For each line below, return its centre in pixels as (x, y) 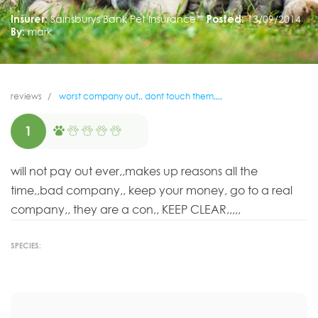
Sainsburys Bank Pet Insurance (123, 18)
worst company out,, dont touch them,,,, (139, 97)
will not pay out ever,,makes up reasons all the (134, 171)
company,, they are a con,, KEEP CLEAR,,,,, (126, 210)
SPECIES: (26, 246)
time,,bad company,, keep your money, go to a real (152, 191)
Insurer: (29, 18)
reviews (26, 97)
